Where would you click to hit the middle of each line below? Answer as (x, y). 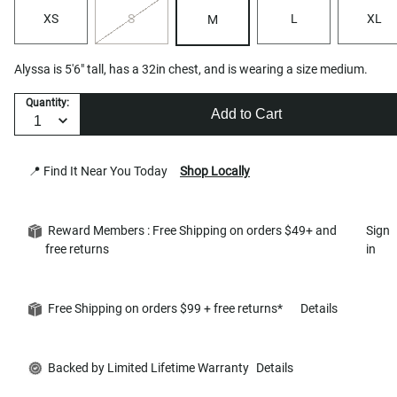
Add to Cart (246, 114)
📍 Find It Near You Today (101, 171)
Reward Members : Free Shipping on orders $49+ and (191, 230)
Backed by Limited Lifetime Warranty (147, 367)
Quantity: (47, 103)
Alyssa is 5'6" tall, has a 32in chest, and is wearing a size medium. (191, 69)
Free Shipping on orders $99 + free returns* (169, 308)
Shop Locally (215, 171)
